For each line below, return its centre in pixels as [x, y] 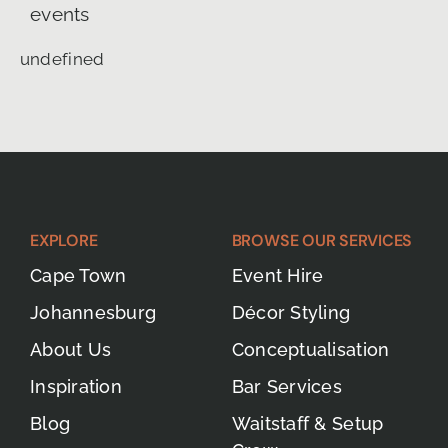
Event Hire [277, 275]
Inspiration [75, 386]
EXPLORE [63, 240]
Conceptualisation [310, 349]
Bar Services [286, 386]
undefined [62, 58]
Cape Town [78, 275]
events [59, 13]
